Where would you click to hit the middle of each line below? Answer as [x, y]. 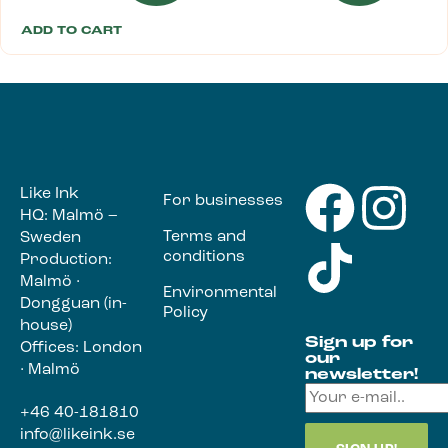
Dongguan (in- [73, 304]
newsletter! [362, 375]
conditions [203, 257]
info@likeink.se [77, 435]
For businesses [222, 201]
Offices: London [81, 348]
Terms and [204, 237]
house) [46, 326]
